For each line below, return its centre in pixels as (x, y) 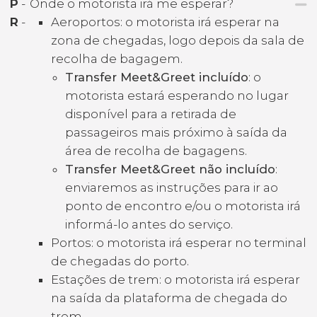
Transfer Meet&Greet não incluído (170, 169)
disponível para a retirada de (151, 114)
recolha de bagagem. (117, 58)
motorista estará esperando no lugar (177, 95)
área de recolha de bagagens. (156, 150)
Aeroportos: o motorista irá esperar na (165, 22)
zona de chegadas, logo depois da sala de (178, 40)
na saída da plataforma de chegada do (169, 298)
